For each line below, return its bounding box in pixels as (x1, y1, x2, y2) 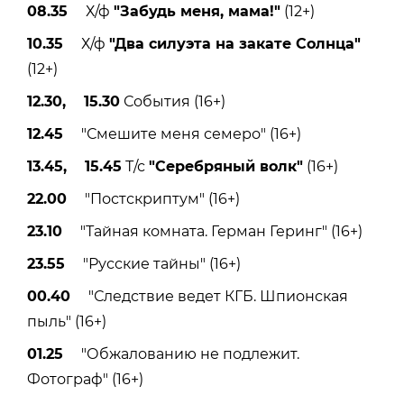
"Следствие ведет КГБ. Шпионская (70, 288, 348, 306)
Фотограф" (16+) (27, 371, 143, 389)
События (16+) (120, 93, 225, 111)
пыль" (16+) (27, 313, 106, 331)
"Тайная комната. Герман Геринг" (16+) (62, 223, 363, 241)
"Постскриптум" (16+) (67, 190, 240, 208)
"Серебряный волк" (149, 158, 303, 176)
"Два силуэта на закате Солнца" (109, 35, 361, 53)
